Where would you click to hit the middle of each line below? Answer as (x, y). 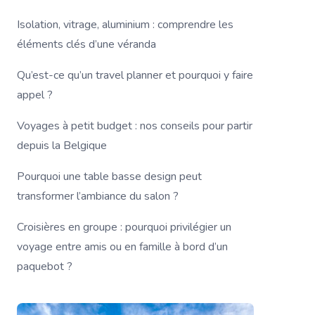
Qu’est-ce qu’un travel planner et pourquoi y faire (135, 75)
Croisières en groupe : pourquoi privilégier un (124, 227)
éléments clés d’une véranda (86, 44)
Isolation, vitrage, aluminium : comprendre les (125, 24)
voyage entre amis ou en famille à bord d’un (122, 246)
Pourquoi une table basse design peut (109, 176)
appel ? (35, 95)
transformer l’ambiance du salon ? (98, 196)
